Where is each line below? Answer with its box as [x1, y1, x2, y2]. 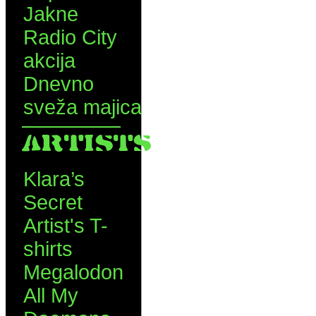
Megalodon [23, 261, 123, 284]
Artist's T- [23, 214, 108, 237]
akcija [23, 49, 75, 72]
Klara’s [23, 168, 85, 190]
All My [23, 284, 78, 307]
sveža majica [23, 96, 142, 119]
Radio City [23, 26, 117, 49]
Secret [23, 191, 83, 214]
